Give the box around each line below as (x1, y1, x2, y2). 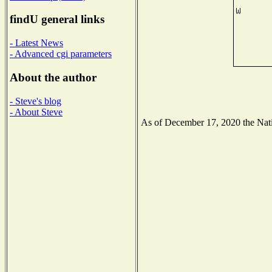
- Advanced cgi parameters (10, 49, 112, 59)
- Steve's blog (10, 95, 61, 106)
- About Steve (10, 106, 63, 117)
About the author (10, 70, 97, 84)
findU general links (10, 13, 104, 26)
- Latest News (10, 38, 63, 49)
